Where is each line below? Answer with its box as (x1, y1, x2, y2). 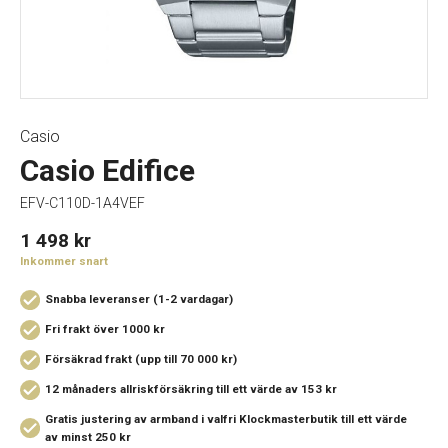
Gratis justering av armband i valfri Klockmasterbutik (45, 412, 341, 426)
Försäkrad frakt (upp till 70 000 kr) (45, 352, 237, 366)
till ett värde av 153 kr (216, 382, 337, 396)
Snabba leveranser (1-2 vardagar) (45, 292, 233, 306)
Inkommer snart (20, 254, 108, 268)
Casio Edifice (20, 153, 195, 188)
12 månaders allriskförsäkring (45, 382, 216, 396)
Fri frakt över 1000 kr (45, 322, 165, 336)
